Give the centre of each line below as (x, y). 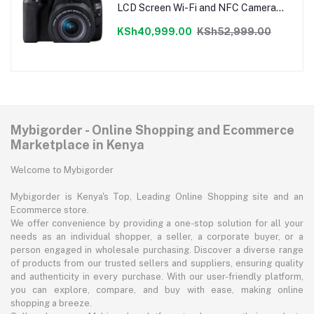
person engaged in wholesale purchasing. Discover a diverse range (157, 250)
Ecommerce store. (50, 210)
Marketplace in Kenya (77, 145)
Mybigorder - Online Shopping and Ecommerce (152, 130)
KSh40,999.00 (154, 31)
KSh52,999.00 (234, 31)
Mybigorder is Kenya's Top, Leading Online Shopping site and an (157, 197)
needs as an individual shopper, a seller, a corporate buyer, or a (157, 237)
